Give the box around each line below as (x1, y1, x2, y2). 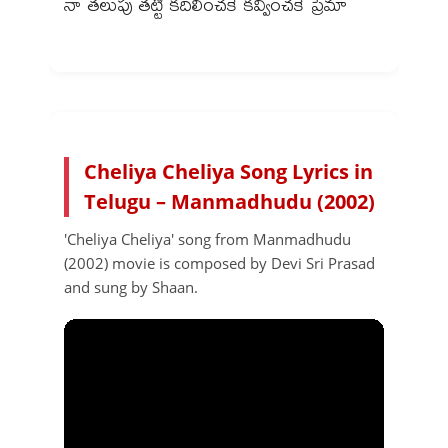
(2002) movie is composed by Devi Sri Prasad (64, 252, 375, 273)
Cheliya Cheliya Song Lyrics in (84, 157, 373, 185)
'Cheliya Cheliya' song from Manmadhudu (64, 228, 351, 249)
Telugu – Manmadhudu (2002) (84, 187, 375, 215)
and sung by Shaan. (64, 276, 198, 297)
